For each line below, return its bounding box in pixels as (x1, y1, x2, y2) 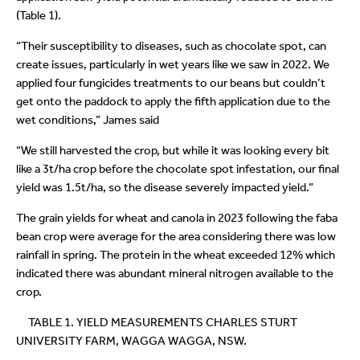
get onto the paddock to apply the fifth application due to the (16, 94, 330, 109)
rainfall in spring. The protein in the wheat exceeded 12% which (16, 247, 335, 263)
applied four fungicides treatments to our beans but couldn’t (16, 76, 325, 91)
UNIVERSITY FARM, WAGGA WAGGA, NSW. (16, 333, 247, 349)
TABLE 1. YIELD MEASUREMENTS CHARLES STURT (16, 315, 297, 330)
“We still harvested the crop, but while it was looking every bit (16, 143, 329, 158)
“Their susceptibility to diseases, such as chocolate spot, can (16, 39, 326, 54)
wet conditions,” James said (16, 112, 159, 128)
